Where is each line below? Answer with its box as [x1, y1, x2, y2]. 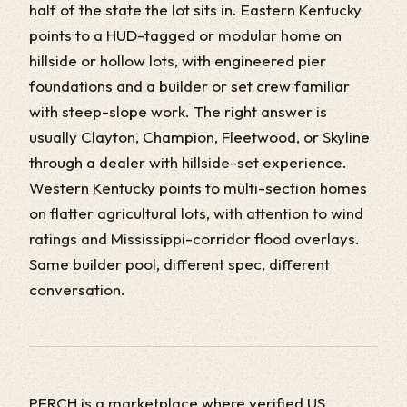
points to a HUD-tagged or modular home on [29, 25, 342, 45]
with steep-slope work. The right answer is [29, 102, 327, 121]
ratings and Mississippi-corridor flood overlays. [29, 229, 360, 248]
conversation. [29, 280, 125, 299]
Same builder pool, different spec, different [29, 254, 330, 273]
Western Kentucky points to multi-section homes [29, 178, 367, 197]
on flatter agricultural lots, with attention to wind [29, 203, 363, 223]
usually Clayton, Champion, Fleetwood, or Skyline [29, 127, 370, 146]
